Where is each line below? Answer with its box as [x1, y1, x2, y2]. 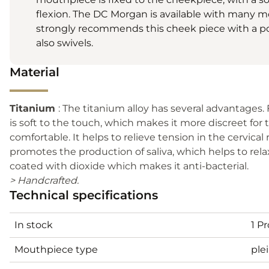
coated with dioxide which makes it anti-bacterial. [10, 160, 249, 172]
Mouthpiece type [14, 243, 98, 255]
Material [10, 64, 59, 79]
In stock [14, 219, 53, 231]
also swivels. [36, 37, 93, 49]
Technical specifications [10, 187, 158, 202]
